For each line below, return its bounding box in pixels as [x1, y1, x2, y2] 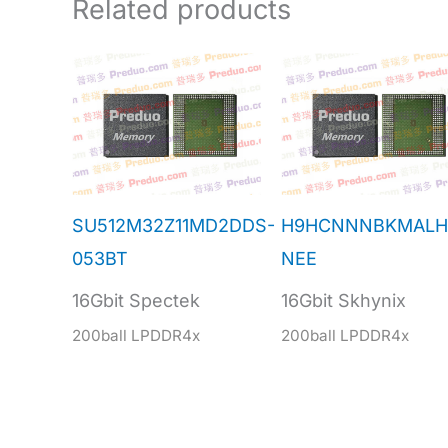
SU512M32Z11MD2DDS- [72, 215, 275, 237]
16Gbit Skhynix [280, 290, 406, 312]
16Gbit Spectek [72, 290, 200, 312]
